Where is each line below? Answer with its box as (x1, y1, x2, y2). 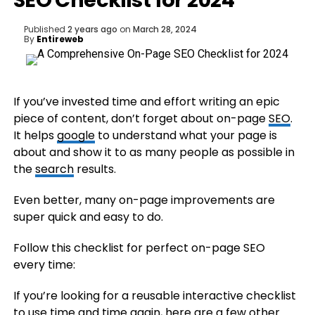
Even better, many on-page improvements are (13, 192, 275, 208)
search (34, 161, 74, 177)
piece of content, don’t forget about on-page (13, 110, 269, 127)
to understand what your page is (94, 127, 277, 143)
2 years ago (67, 23, 117, 35)
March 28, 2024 (132, 23, 197, 35)
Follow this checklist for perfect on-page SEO (13, 240, 265, 256)
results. (73, 161, 116, 177)
